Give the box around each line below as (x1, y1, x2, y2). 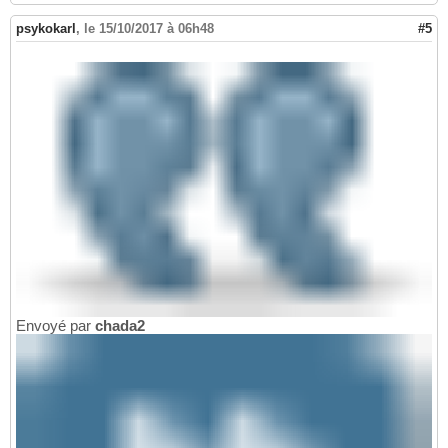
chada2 (95, 316, 145, 334)
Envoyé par (16, 316, 95, 334)
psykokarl (16, 21, 76, 37)
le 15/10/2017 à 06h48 (84, 21, 214, 37)
